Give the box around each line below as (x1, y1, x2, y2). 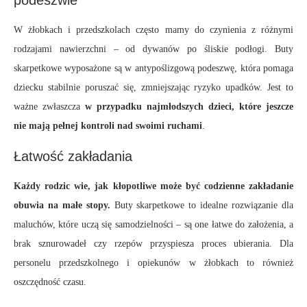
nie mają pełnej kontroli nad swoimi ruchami (14, 121, 202, 132)
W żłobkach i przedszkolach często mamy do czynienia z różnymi (14, 25, 293, 36)
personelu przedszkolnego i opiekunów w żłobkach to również (14, 258, 293, 269)
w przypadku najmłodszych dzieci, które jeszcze (85, 101, 293, 112)
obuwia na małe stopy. (14, 200, 110, 211)
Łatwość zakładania (14, 149, 132, 164)
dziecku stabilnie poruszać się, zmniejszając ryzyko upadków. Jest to (14, 82, 293, 93)
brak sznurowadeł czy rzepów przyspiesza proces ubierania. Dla (14, 238, 293, 249)
